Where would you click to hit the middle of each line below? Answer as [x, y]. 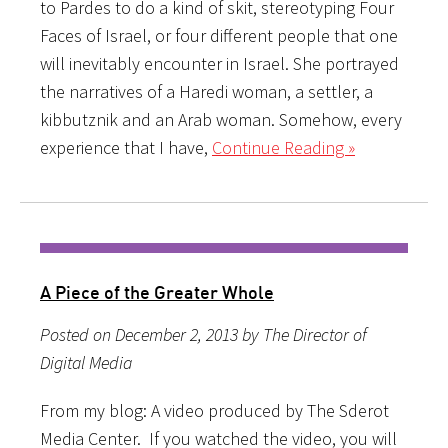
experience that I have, [126, 147]
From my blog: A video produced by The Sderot [214, 410]
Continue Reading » [283, 147]
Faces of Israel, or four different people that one [219, 35]
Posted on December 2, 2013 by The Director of [203, 334]
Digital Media [86, 362]
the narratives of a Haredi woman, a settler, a [206, 91]
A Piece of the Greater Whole [157, 291]
